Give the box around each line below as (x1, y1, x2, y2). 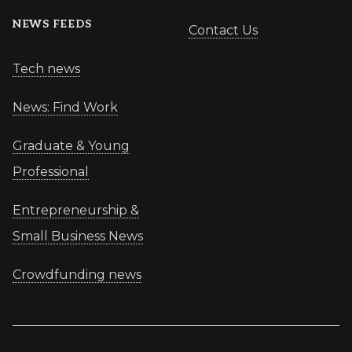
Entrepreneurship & (13, 203, 139, 218)
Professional (13, 164, 89, 180)
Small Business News (13, 229, 143, 244)
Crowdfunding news (13, 267, 141, 283)
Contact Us (189, 23, 258, 38)
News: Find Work (13, 100, 118, 115)
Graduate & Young (13, 138, 130, 154)
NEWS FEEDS (13, 17, 92, 31)
